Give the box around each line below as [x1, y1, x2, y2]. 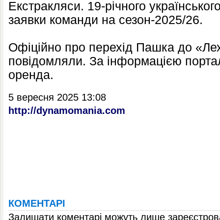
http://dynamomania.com [8, 105, 125, 116]
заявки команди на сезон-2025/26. [8, 13, 203, 27]
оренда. [8, 68, 54, 82]
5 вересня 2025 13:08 [8, 92, 106, 103]
